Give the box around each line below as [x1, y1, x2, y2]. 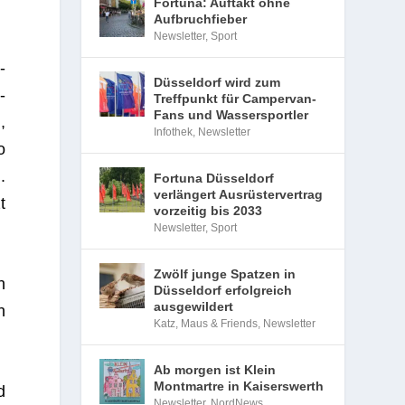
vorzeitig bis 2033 [154, 203, 263, 218]
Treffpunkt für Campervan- [154, 91, 317, 106]
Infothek [154, 126, 193, 138]
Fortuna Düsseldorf [154, 171, 275, 185]
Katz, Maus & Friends [154, 317, 259, 330]
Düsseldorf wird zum [154, 75, 281, 89]
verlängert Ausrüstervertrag [154, 187, 324, 202]
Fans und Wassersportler [154, 108, 309, 122]
